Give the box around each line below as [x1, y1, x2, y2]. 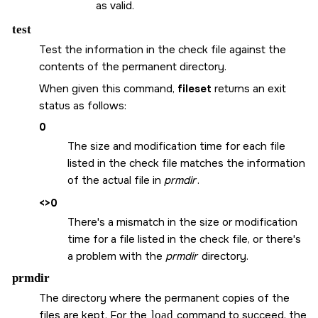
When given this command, [39, 82, 177, 97]
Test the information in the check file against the [39, 42, 286, 57]
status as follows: [39, 99, 126, 114]
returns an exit [212, 82, 286, 97]
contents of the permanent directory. [39, 59, 226, 74]
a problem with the [67, 248, 165, 263]
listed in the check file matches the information [67, 156, 305, 171]
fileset [177, 82, 212, 97]
